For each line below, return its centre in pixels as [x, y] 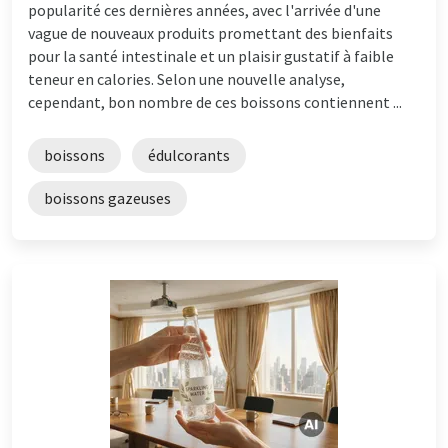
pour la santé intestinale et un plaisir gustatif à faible [211, 55]
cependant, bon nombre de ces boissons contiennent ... [215, 101]
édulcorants [189, 154]
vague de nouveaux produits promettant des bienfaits [210, 32]
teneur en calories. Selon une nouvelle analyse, [186, 78]
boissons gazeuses [107, 197]
